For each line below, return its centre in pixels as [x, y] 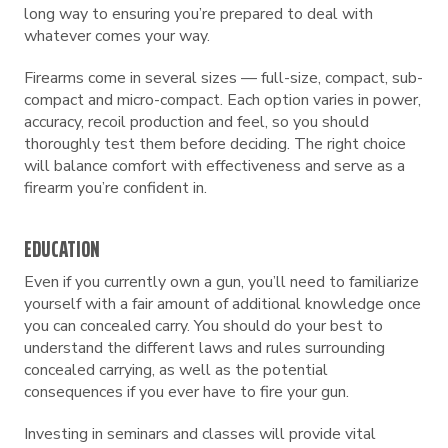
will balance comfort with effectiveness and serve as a [214, 166]
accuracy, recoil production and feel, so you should [196, 122]
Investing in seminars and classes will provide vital [200, 434]
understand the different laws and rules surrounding [204, 348]
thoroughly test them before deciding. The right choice [215, 144]
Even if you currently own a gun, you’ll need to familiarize [221, 282]
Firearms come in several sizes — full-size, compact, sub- [223, 78]
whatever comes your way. [117, 36]
